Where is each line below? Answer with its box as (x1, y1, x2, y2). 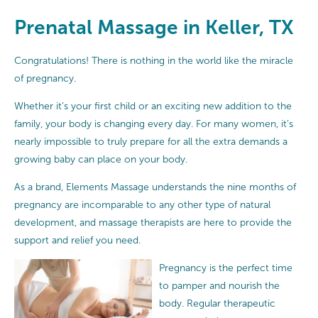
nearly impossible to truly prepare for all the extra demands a (14, 136, 287, 147)
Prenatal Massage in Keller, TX (14, 16, 294, 38)
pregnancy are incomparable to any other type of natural (14, 199, 270, 210)
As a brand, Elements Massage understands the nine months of (14, 181, 296, 192)
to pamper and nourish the (159, 280, 280, 291)
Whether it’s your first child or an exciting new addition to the (14, 100, 292, 111)
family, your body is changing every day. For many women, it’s (14, 118, 293, 129)
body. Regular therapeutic (159, 297, 275, 309)
